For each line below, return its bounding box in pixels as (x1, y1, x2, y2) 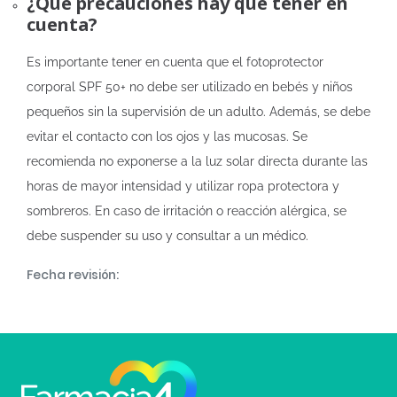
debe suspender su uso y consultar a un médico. (27, 229, 308, 243)
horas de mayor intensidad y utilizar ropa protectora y (27, 179, 339, 193)
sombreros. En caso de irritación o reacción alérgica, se (27, 204, 346, 218)
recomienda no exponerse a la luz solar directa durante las (27, 154, 368, 168)
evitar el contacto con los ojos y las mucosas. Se (27, 129, 307, 144)
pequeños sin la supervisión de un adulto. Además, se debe (27, 105, 370, 119)
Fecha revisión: (27, 266, 119, 284)
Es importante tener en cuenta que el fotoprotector (27, 55, 323, 69)
